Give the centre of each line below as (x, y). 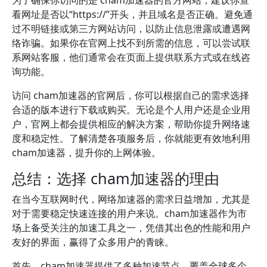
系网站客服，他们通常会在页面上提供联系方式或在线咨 (131, 57)
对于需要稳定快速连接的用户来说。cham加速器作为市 (129, 213)
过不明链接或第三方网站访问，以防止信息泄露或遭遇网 (131, 29)
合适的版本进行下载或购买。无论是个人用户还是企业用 (131, 110)
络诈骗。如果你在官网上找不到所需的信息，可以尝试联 (131, 43)
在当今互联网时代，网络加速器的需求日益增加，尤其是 (131, 199)
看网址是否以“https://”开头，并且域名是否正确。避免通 (132, 14)
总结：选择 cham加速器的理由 (116, 178)
